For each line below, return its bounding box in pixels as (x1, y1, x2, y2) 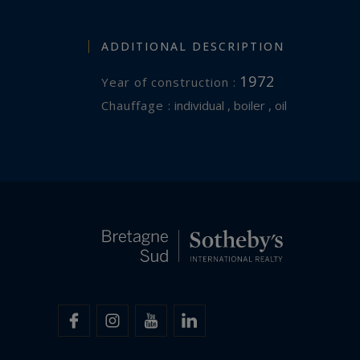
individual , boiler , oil (171, 96, 287, 113)
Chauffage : (109, 96, 171, 113)
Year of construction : (109, 73, 236, 90)
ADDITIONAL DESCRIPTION (101, 38, 284, 54)
